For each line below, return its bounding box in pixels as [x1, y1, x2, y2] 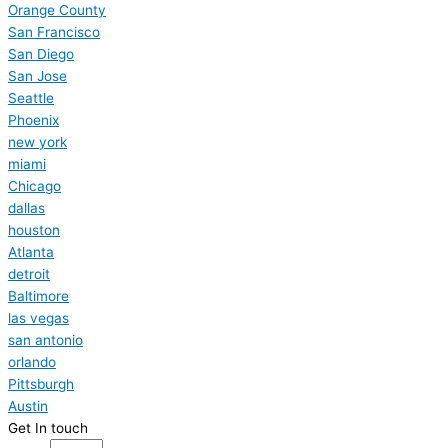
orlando [8, 353, 56, 370]
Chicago [8, 177, 61, 194]
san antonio [8, 331, 83, 348]
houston [8, 221, 60, 238]
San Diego [8, 45, 74, 62]
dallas [8, 199, 45, 216]
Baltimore [8, 287, 69, 304]
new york [8, 133, 67, 150]
